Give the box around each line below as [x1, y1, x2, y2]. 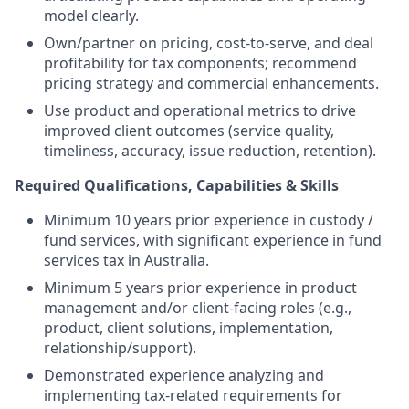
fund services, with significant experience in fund [44, 230, 382, 250]
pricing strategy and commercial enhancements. [44, 73, 379, 93]
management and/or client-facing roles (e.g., [44, 298, 351, 318]
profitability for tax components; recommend [44, 53, 357, 73]
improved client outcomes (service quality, [44, 121, 334, 141]
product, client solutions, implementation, [44, 318, 333, 338]
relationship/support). [44, 338, 196, 358]
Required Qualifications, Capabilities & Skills [15, 175, 339, 195]
